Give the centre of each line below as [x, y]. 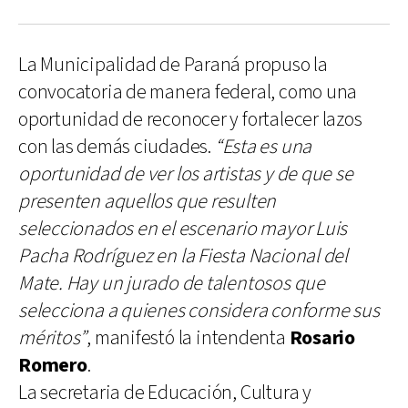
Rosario [320, 338]
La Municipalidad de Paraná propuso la [173, 65]
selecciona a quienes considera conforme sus [199, 311]
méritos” [53, 338]
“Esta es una [263, 147]
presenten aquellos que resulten [148, 201]
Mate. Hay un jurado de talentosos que [172, 283]
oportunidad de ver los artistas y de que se [186, 174]
